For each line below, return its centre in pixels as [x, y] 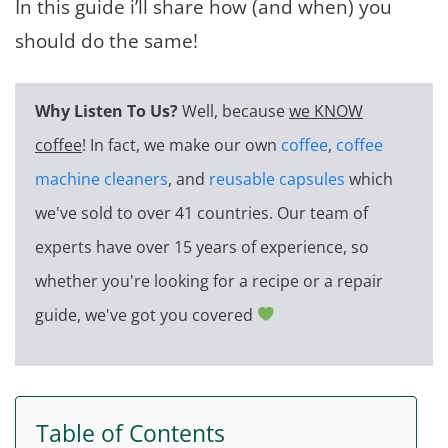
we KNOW [326, 110]
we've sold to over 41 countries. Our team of [201, 212]
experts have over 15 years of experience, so [202, 246]
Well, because [235, 110]
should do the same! [106, 40]
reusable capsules [277, 178]
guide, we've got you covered [146, 314]
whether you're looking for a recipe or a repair [209, 280]
